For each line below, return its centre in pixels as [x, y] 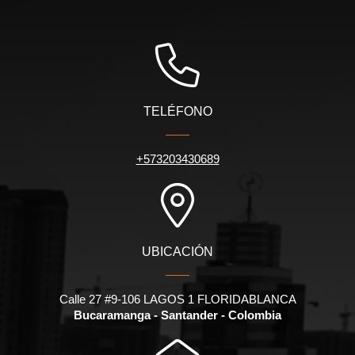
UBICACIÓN [177, 252]
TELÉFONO [177, 112]
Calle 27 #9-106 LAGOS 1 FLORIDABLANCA [177, 300]
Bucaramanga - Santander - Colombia [177, 315]
